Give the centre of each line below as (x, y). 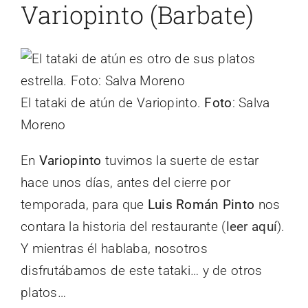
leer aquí (252, 226)
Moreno (43, 124)
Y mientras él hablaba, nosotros (114, 248)
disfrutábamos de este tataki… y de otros (142, 270)
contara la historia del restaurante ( (123, 226)
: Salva (251, 102)
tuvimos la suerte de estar (180, 160)
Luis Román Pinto (201, 204)
